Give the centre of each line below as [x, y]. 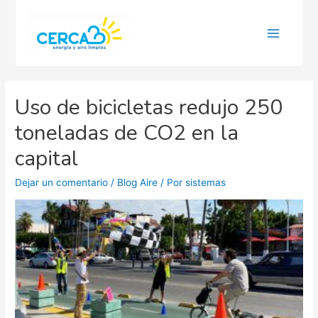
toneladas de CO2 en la [127, 133]
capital [47, 159]
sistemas [206, 183]
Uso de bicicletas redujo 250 [149, 108]
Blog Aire [138, 183]
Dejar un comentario [62, 183]
